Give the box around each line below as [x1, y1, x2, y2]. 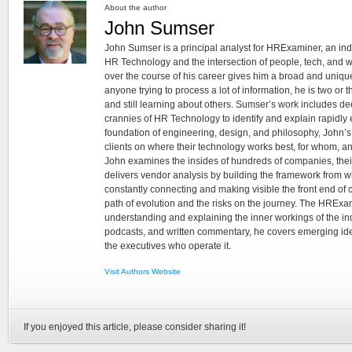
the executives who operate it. [104, 240, 231, 251]
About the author [104, 3, 167, 12]
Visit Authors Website [104, 267, 181, 276]
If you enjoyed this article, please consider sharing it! [24, 321, 246, 332]
